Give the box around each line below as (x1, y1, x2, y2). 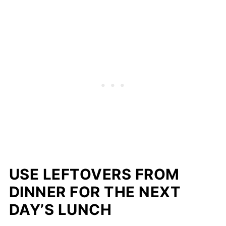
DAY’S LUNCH (9, 200, 112, 218)
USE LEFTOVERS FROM (9, 165, 180, 183)
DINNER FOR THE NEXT (9, 183, 181, 201)
